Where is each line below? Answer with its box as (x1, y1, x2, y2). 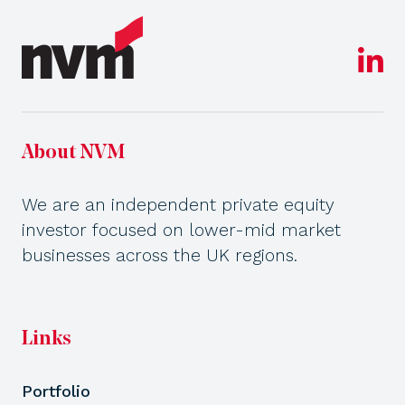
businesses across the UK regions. (22, 244, 297, 266)
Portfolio (22, 381, 90, 400)
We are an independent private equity (22, 193, 334, 215)
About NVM (22, 142, 125, 164)
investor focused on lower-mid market (22, 219, 341, 240)
